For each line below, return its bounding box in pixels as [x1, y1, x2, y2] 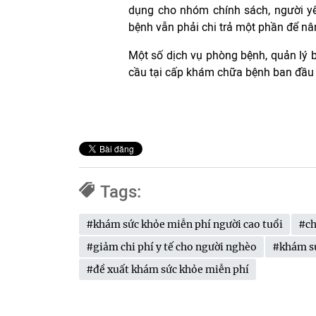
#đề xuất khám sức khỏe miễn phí [86, 262, 249, 276]
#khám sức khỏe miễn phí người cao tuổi [86, 217, 283, 231]
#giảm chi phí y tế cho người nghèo [86, 240, 257, 253]
